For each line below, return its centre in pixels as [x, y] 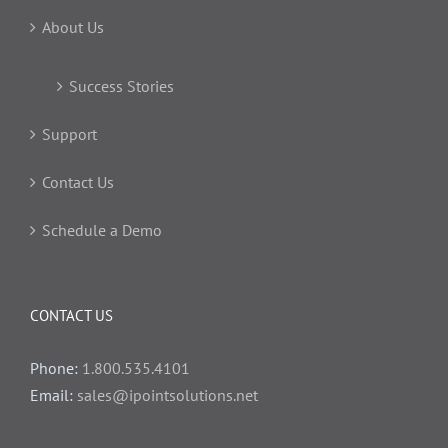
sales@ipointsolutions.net [167, 394]
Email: [53, 394]
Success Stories [121, 85]
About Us [73, 26]
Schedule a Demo [102, 229]
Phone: [56, 367]
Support [69, 133]
